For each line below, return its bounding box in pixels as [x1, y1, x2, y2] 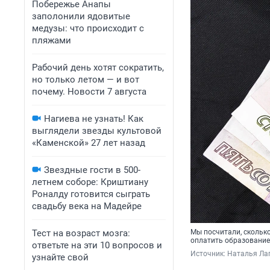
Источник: [190, 250, 227, 259]
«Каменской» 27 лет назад [32, 137, 145, 148]
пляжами [32, 35, 71, 46]
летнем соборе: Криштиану [32, 177, 148, 187]
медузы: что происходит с [32, 23, 144, 34]
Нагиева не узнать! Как [44, 113, 143, 124]
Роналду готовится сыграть [32, 189, 150, 199]
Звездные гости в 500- [44, 165, 140, 175]
